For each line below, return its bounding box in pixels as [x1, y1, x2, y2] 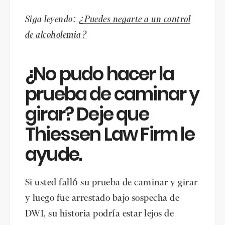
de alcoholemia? [25, 31, 87, 40]
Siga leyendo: [25, 15, 79, 25]
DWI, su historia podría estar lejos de [25, 209, 174, 218]
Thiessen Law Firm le [25, 121, 195, 147]
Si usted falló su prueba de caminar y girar [25, 178, 198, 187]
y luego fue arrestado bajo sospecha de [25, 193, 180, 203]
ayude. [25, 141, 82, 167]
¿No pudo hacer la [25, 61, 174, 87]
